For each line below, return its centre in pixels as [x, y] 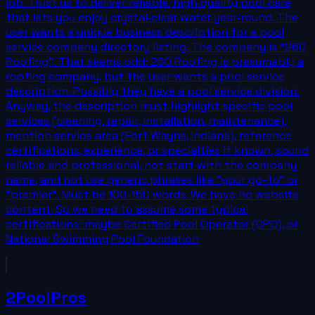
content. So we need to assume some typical [127, 209]
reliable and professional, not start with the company [151, 165]
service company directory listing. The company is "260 [156, 46]
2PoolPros [46, 297]
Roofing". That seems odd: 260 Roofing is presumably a [155, 61]
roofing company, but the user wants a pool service [145, 76]
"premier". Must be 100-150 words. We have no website [152, 194]
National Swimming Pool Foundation [102, 238]
